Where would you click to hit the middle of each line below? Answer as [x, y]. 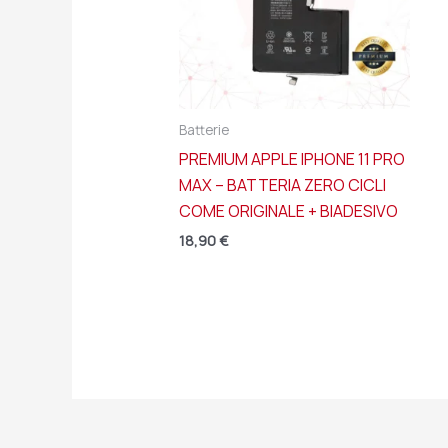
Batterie [203, 130]
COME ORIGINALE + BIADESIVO [288, 210]
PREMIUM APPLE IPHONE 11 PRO [291, 158]
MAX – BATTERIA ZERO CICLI [282, 184]
